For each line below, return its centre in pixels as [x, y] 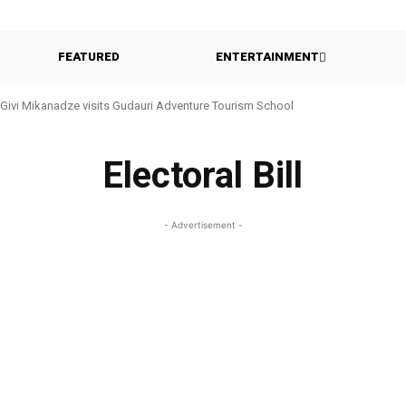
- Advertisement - [203, 225]
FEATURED [89, 57]
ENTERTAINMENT [267, 57]
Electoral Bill [203, 175]
